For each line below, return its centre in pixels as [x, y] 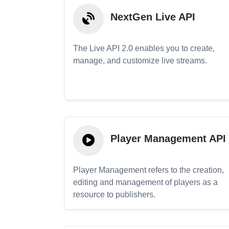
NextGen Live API [153, 17]
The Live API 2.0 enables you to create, [144, 48]
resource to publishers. [114, 194]
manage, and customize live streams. [140, 61]
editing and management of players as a [145, 182]
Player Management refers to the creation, [148, 170]
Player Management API [168, 139]
